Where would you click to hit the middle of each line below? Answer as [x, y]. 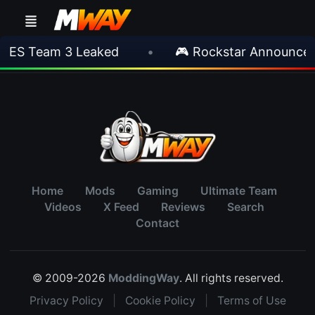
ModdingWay [143, 278]
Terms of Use [251, 301]
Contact [157, 223]
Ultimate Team [239, 191]
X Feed [121, 207]
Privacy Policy [66, 301]
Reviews [183, 207]
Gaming [158, 191]
